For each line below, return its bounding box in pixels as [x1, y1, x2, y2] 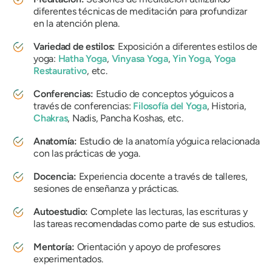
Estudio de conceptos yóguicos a [93, 88, 234, 100]
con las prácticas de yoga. [33, 148, 140, 159]
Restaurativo [33, 65, 87, 76]
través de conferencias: [33, 100, 134, 112]
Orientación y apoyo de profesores [74, 241, 220, 253]
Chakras [33, 112, 68, 124]
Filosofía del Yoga [133, 100, 207, 112]
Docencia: [33, 171, 79, 182]
